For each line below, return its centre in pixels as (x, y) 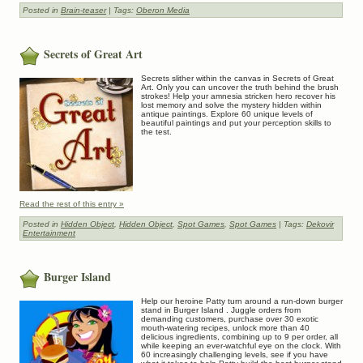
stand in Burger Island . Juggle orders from (221, 310)
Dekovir (320, 224)
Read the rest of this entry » (72, 203)
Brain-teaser (83, 10)
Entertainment (49, 233)
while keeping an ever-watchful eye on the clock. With (241, 346)
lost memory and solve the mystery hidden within (231, 105)
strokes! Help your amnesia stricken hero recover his (238, 96)
